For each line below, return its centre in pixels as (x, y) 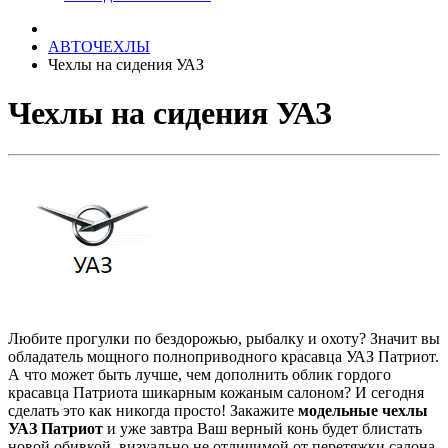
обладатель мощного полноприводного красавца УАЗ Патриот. (223, 356)
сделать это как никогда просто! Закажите (153, 410)
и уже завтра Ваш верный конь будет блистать (262, 428)
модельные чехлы (363, 410)
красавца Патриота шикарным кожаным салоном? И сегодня (216, 392)
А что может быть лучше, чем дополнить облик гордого (199, 374)
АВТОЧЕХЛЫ (99, 46)
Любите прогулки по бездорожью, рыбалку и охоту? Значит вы (224, 338)
